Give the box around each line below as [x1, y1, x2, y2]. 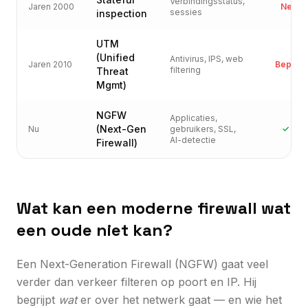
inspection [96, 7, 147, 19]
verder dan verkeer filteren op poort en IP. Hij [16, 274, 256, 289]
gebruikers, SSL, [170, 123, 236, 134]
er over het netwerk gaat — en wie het [77, 292, 282, 307]
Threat [96, 65, 129, 77]
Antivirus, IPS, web [170, 53, 243, 64]
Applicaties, [170, 112, 217, 123]
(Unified [96, 51, 135, 63]
